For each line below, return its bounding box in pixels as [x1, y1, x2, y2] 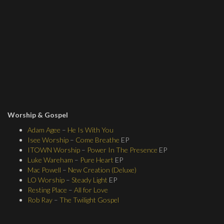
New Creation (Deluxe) [68, 165, 136, 174]
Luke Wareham [27, 155, 73, 164]
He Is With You [67, 125, 113, 134]
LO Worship [27, 175, 64, 184]
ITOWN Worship [27, 145, 80, 154]
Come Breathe [75, 135, 119, 144]
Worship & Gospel [7, 110, 68, 119]
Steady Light [71, 175, 107, 184]
